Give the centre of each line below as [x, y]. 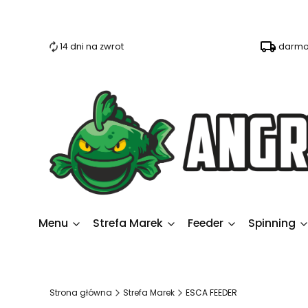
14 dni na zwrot [92, 47]
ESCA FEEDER [211, 292]
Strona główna [81, 292]
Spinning [272, 223]
